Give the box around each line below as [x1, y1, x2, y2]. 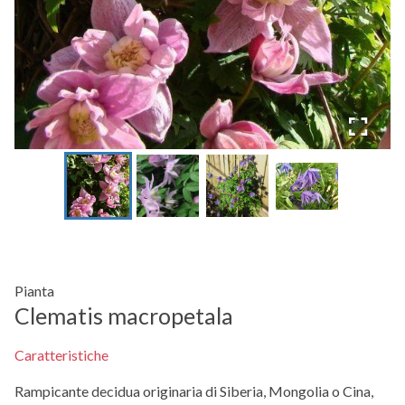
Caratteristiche [14, 346, 108, 364]
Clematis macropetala [14, 302, 233, 330]
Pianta [14, 282, 54, 300]
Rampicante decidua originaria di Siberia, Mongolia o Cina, [14, 382, 373, 400]
